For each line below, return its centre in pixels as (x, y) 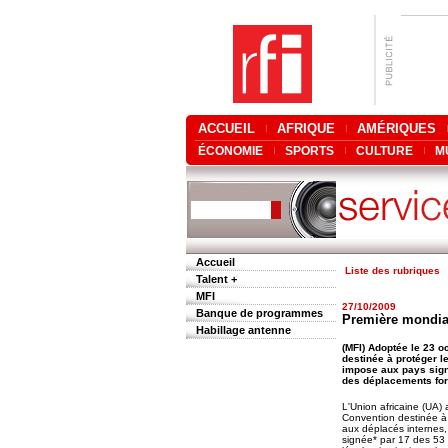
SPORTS (309, 151)
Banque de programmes (259, 313)
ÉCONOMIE (230, 151)
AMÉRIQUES (396, 128)
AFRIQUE (306, 128)
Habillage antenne (243, 330)
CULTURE (384, 151)
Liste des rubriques (392, 270)
